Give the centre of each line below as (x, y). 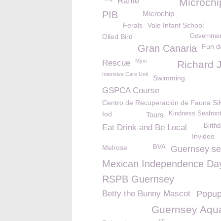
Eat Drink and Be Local (145, 128)
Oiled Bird (117, 37)
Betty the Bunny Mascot (146, 194)
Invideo (203, 136)
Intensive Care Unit (125, 74)
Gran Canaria (167, 48)
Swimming (169, 78)
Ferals (133, 25)
